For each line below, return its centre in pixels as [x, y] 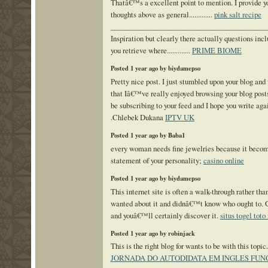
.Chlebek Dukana [138, 117]
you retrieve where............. [151, 50]
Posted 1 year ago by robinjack [153, 234]
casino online [223, 160]
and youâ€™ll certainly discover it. [165, 215]
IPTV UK [179, 117]
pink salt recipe [237, 14]
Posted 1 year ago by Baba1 [147, 135]
